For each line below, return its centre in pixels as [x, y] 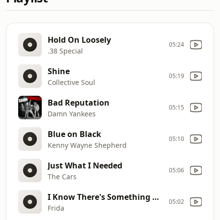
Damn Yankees [72, 113]
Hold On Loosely [79, 40]
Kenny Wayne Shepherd [87, 145]
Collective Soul [71, 82]
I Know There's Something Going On [156, 197]
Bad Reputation [79, 102]
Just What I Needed [85, 165]
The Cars [62, 176]
